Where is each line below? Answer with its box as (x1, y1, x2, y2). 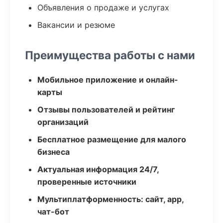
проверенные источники (37, 177, 136, 187)
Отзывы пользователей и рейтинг (37, 105, 175, 114)
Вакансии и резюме (37, 20, 115, 30)
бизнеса (37, 147, 70, 157)
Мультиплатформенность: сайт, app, (37, 194, 184, 204)
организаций (37, 117, 89, 127)
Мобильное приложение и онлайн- (37, 75, 178, 85)
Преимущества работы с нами (25, 48, 195, 62)
